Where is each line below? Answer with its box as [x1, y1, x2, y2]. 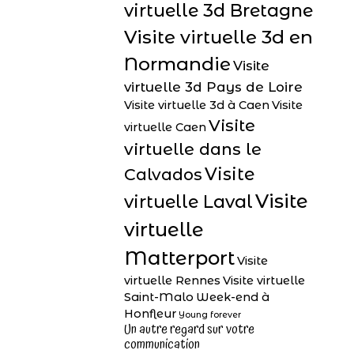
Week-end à [196, 290, 269, 304]
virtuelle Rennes [124, 273, 220, 288]
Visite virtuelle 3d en [124, 26, 313, 48]
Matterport [124, 247, 235, 269]
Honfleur [124, 307, 176, 321]
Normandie [124, 53, 231, 75]
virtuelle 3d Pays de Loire [124, 79, 303, 95]
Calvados [124, 164, 202, 184]
